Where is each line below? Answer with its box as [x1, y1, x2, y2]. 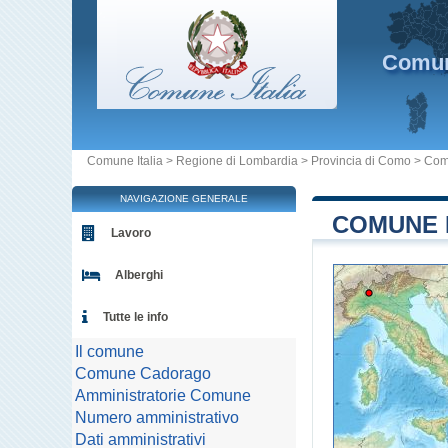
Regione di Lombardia [176, 154, 298, 168]
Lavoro [111, 226, 151, 240]
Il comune [75, 343, 144, 360]
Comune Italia [87, 154, 163, 168]
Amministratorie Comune [75, 387, 251, 404]
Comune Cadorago [75, 365, 211, 382]
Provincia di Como [311, 154, 411, 168]
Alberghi [115, 268, 163, 282]
